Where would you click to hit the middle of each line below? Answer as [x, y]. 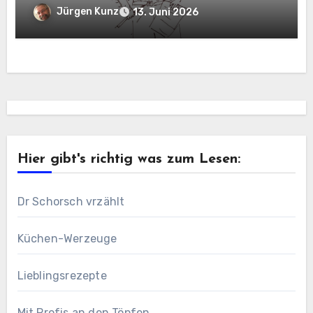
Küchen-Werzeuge [67, 238]
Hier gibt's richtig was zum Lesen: [129, 159]
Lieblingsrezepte [62, 275]
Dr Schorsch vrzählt [71, 201]
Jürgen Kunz [88, 12]
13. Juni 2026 [166, 13]
